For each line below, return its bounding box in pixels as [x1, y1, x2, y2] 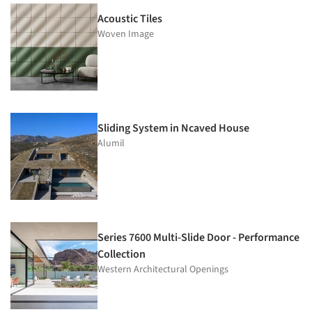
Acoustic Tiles [97, 10, 162, 26]
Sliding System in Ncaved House [97, 120, 249, 136]
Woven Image [97, 26, 154, 41]
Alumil [97, 136, 125, 150]
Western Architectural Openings [97, 262, 228, 276]
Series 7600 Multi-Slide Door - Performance [97, 229, 299, 245]
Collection [97, 246, 146, 262]
